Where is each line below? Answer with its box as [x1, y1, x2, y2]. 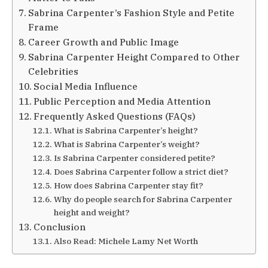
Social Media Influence [33, 80, 138, 92]
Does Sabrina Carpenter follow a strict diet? [53, 166, 229, 177]
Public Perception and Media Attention [33, 95, 211, 107]
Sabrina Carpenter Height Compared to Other [28, 50, 240, 63]
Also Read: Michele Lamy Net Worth [53, 235, 198, 246]
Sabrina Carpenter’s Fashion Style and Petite [28, 6, 235, 19]
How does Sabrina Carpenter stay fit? [53, 179, 203, 191]
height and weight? [53, 206, 130, 218]
